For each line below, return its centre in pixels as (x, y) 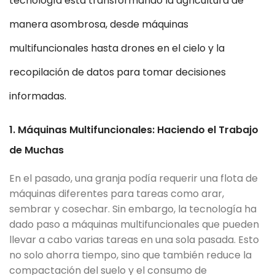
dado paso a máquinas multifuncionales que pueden (134, 224)
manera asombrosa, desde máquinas (99, 24)
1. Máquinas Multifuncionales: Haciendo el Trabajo (134, 130)
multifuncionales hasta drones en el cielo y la (117, 48)
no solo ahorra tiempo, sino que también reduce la (130, 255)
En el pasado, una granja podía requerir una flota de (134, 178)
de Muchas (37, 150)
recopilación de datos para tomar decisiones (118, 72)
